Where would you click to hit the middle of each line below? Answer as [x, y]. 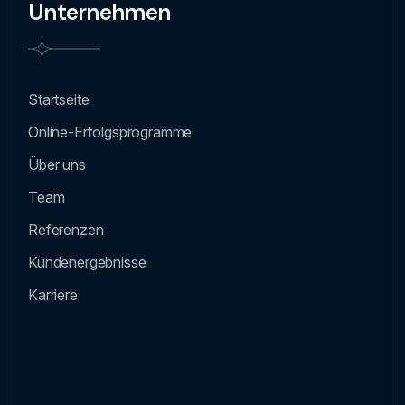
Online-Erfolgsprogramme [110, 132]
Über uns [57, 165]
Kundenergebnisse [87, 262]
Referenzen [66, 230]
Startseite [59, 99]
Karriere [53, 295]
